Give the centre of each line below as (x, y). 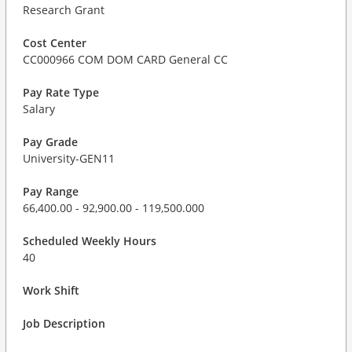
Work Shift (51, 290)
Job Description (64, 323)
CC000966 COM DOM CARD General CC (125, 59)
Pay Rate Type (61, 92)
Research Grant (64, 10)
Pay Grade (50, 142)
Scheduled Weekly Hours (90, 241)
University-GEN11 (69, 158)
